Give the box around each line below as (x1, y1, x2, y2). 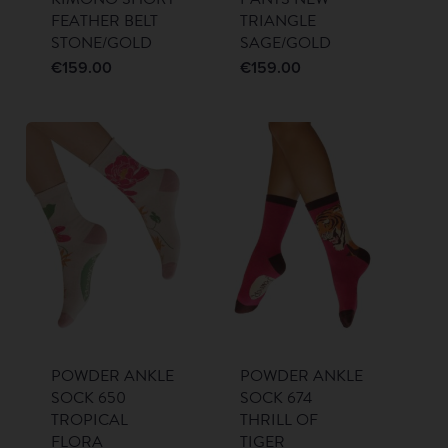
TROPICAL (50, 408, 128, 433)
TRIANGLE (240, 9, 317, 34)
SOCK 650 (50, 386, 126, 411)
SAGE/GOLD (240, 31, 332, 56)
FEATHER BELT (50, 9, 158, 34)
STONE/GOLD (50, 31, 152, 56)
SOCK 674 (240, 386, 313, 411)
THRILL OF (240, 408, 319, 433)
